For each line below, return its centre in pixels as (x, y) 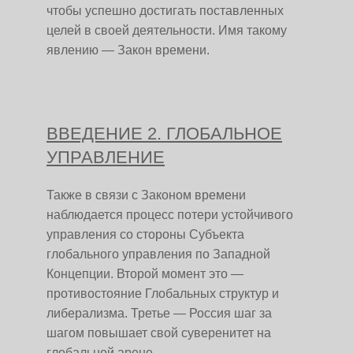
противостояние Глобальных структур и (163, 294)
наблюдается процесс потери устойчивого (170, 215)
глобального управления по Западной (158, 254)
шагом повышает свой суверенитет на (159, 333)
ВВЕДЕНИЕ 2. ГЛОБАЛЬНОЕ (164, 134)
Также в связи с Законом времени (146, 195)
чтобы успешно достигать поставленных (165, 11)
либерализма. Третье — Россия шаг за (159, 313)
